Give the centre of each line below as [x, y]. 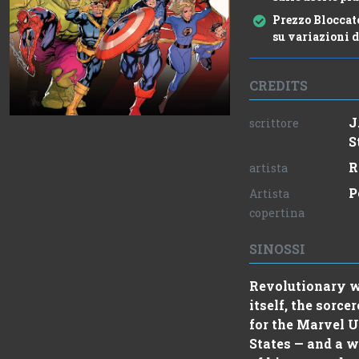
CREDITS [278, 86]
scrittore [274, 123]
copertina [276, 213]
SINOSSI [277, 249]
